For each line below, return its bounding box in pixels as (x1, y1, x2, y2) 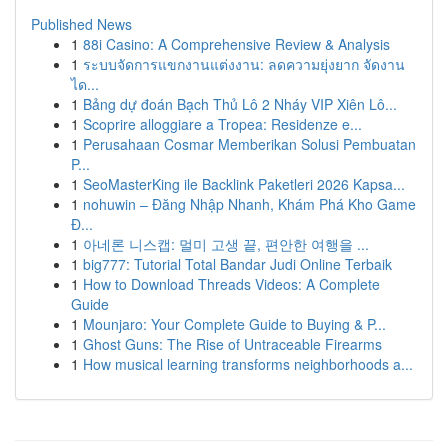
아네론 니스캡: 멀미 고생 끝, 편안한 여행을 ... (83, 234, 369, 254)
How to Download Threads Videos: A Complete (83, 274, 380, 294)
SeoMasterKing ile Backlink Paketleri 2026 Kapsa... (83, 174, 405, 194)
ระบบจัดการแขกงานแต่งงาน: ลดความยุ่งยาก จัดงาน (83, 54, 405, 74)
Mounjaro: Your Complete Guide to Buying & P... (83, 314, 386, 334)
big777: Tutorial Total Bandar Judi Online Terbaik (83, 254, 392, 274)
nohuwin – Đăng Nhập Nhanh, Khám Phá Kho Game (83, 194, 416, 214)
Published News (31, 14, 132, 34)
